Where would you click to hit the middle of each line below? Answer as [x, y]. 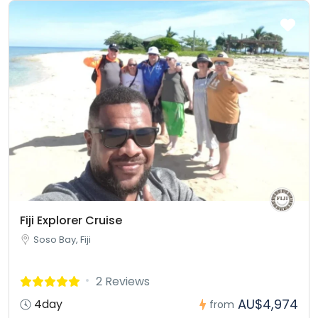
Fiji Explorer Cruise [71, 220]
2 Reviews [123, 281]
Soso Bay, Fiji [62, 239]
